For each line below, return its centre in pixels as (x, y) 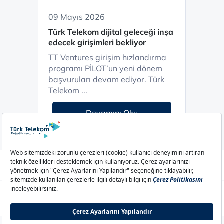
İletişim (197, 199)
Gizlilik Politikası (165, 199)
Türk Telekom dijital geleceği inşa (111, 32)
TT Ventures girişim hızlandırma (107, 58)
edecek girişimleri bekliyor (97, 43)
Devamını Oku (112, 113)
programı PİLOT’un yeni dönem (105, 69)
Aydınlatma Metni (41, 199)
